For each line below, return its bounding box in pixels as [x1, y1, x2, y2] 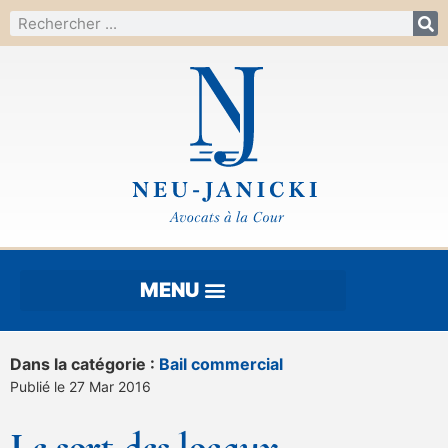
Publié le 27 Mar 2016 [10, 377, 151, 395]
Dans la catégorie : [10, 353, 159, 374]
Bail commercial [159, 353, 283, 374]
